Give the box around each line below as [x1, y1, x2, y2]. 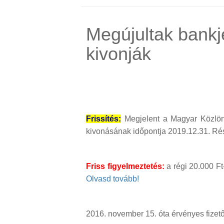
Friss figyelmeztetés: [86, 162, 164, 171]
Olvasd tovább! [86, 174, 139, 183]
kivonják [86, 43, 151, 64]
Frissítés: [86, 114, 121, 123]
